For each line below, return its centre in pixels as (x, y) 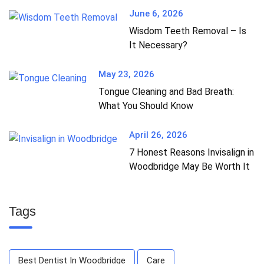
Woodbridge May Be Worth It (189, 167)
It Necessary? (158, 45)
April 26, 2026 (158, 135)
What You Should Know (146, 106)
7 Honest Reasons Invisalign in (192, 153)
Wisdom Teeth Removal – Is (188, 31)
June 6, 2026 (156, 14)
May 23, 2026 (126, 75)
